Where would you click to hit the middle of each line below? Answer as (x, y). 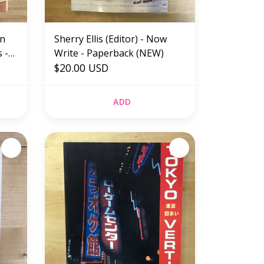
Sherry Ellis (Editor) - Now (110, 39)
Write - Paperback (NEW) (109, 53)
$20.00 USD (81, 67)
